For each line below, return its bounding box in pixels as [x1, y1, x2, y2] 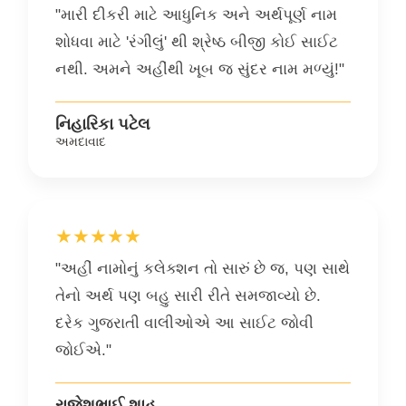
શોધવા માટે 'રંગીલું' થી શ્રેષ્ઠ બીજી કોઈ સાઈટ [55, 34, 338, 52]
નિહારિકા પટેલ [55, 115, 150, 134]
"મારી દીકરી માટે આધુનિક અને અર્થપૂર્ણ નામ [55, 6, 337, 24]
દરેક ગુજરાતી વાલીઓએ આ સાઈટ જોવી [55, 314, 314, 333]
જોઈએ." [55, 342, 111, 360]
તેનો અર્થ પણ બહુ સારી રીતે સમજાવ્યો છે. [55, 287, 321, 305]
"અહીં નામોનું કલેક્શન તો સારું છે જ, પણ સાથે [55, 260, 350, 278]
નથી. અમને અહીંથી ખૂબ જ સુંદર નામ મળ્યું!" [55, 61, 344, 79]
